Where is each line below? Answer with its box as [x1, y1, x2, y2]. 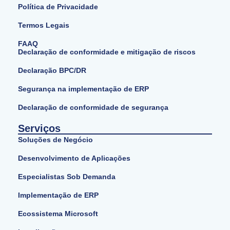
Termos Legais [18, 21, 69, 30]
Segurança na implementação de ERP [18, 85, 149, 93]
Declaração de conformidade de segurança [18, 103, 168, 112]
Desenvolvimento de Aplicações [18, 154, 130, 163]
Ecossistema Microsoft [18, 209, 98, 218]
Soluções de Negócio [18, 136, 93, 144]
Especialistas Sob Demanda [18, 172, 116, 181]
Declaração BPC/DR [18, 66, 86, 75]
